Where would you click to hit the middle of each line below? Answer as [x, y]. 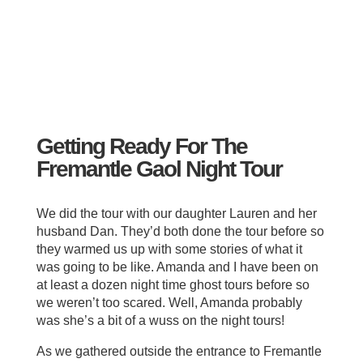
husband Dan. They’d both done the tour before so [180, 232]
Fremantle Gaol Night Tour [159, 169]
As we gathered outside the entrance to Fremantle [179, 352]
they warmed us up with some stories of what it [169, 250]
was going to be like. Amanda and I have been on [177, 267]
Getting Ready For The [141, 147]
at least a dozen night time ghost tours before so [173, 285]
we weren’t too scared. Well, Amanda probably [169, 303]
